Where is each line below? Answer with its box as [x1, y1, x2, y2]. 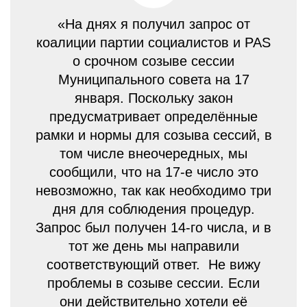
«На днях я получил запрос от [57, 16, 250, 32]
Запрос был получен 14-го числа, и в [36, 219, 271, 235]
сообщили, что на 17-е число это [49, 164, 258, 180]
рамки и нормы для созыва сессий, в [35, 127, 272, 143]
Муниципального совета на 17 [58, 71, 249, 87]
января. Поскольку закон [74, 90, 233, 106]
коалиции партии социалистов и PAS [36, 34, 271, 50]
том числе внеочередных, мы [60, 145, 247, 161]
